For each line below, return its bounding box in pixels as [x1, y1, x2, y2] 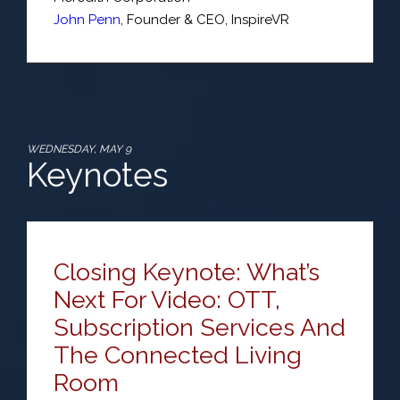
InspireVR [231, 12, 289, 28]
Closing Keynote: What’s [54, 258, 320, 286]
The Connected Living [54, 341, 302, 369]
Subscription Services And [54, 313, 346, 341]
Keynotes [27, 155, 168, 195]
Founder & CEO [127, 12, 225, 28]
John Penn [54, 12, 121, 28]
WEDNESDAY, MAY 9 [27, 143, 131, 155]
